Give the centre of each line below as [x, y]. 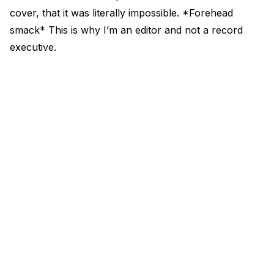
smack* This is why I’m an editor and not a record [126, 30]
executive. [33, 47]
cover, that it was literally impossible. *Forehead [121, 13]
